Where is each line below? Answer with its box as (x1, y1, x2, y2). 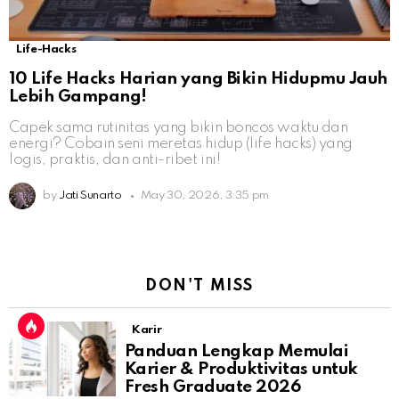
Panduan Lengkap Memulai (125, 343, 349, 361)
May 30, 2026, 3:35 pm (140, 190, 270, 202)
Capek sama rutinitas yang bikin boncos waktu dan (9, 120, 348, 136)
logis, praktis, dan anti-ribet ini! (9, 152, 221, 168)
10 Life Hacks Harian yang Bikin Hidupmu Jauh (9, 70, 387, 88)
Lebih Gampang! (9, 88, 147, 106)
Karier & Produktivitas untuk (125, 361, 358, 379)
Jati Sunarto (58, 190, 122, 202)
